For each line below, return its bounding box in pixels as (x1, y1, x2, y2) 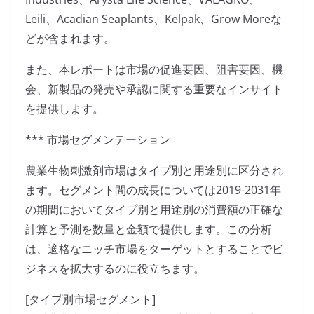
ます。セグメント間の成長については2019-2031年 (25, 182, 281, 198)
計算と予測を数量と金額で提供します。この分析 (25, 221, 272, 238)
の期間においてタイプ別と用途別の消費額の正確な (25, 202, 283, 218)
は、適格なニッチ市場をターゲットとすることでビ (25, 241, 283, 257)
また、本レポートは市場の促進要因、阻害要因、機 (25, 62, 283, 78)
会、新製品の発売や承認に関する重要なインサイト (25, 81, 283, 97)
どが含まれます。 (25, 31, 115, 47)
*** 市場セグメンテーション (25, 132, 170, 148)
